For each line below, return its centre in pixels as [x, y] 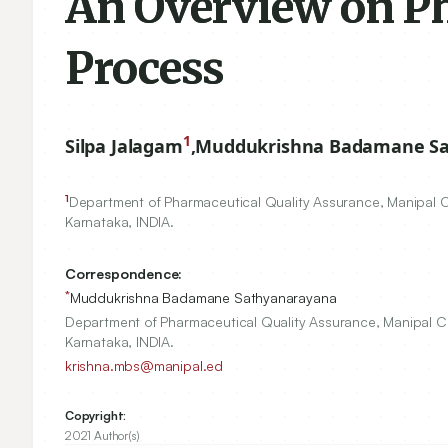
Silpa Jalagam [124, 146]
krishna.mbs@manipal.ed [144, 365]
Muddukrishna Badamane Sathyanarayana [203, 297]
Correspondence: [124, 273]
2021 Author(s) [102, 435]
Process [145, 68]
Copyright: [96, 415]
